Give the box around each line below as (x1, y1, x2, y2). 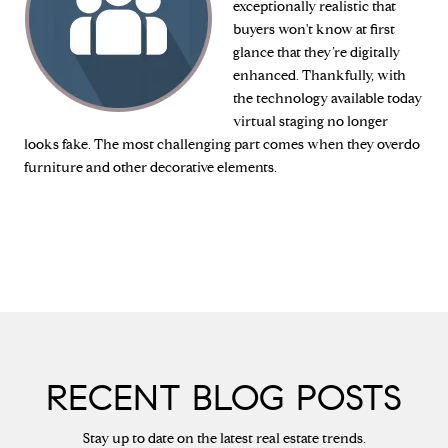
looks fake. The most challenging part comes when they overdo (24, 136, 420, 154)
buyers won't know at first (233, 21, 395, 39)
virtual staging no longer (233, 113, 388, 131)
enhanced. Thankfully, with (233, 67, 406, 85)
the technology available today (233, 90, 422, 108)
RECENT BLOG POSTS (46, 375, 402, 421)
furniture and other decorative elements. (24, 159, 277, 177)
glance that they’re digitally (233, 44, 400, 62)
